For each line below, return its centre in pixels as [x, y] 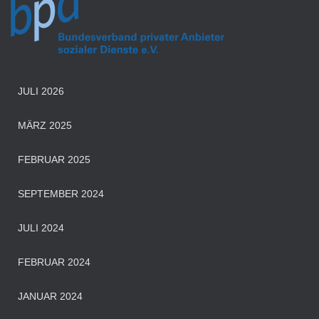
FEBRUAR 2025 [54, 159]
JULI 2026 [41, 91]
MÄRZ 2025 [45, 125]
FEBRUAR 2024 [54, 262]
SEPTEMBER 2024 [61, 193]
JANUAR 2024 [50, 296]
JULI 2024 [41, 228]
